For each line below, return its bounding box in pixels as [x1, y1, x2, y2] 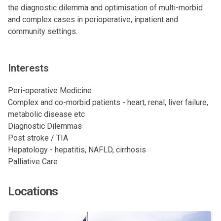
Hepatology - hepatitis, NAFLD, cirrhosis [8, 145, 146, 154]
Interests [8, 62, 49, 74]
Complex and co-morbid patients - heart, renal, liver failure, [8, 98, 208, 107]
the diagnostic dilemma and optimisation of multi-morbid [8, 3, 203, 12]
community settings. [8, 27, 77, 36]
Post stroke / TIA [8, 133, 68, 143]
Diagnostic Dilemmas [8, 121, 82, 131]
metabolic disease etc [8, 110, 85, 119]
